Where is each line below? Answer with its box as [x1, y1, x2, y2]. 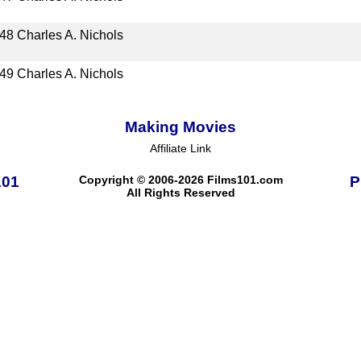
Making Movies [125, 118, 236, 135]
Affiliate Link [150, 141, 211, 155]
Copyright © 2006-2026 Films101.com [78, 172, 283, 186]
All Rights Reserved [126, 185, 235, 199]
